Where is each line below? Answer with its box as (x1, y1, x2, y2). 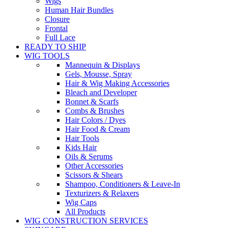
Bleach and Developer (65, 88, 137, 97)
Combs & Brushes (65, 106, 124, 115)
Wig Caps (65, 197, 97, 207)
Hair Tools (65, 133, 99, 142)
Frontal (45, 23, 68, 33)
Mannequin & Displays (65, 60, 140, 69)
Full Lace (45, 33, 75, 42)
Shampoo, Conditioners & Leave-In (65, 179, 180, 188)
